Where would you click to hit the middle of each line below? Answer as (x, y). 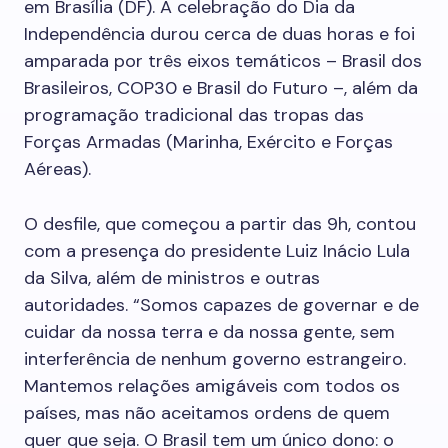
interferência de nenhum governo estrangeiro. (215, 359)
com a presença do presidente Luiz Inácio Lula (217, 251)
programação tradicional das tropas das (194, 115)
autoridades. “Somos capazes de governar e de (221, 305)
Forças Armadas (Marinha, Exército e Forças (208, 142)
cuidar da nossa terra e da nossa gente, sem (209, 332)
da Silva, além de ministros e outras (172, 278)
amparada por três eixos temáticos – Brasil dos (223, 61)
